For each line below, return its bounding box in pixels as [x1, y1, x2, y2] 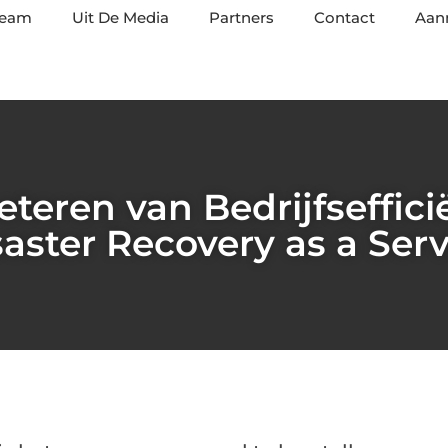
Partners [209, 8, 274, 27]
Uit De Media [72, 8, 169, 27]
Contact [314, 8, 375, 27]
